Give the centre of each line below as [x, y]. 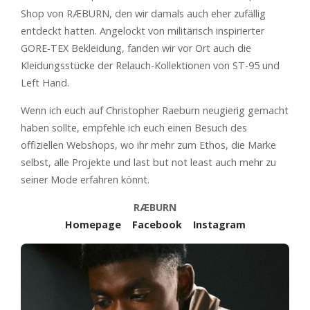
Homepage [93, 225]
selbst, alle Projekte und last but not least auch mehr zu [148, 163]
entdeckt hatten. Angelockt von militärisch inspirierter [143, 31]
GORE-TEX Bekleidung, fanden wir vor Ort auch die [136, 48]
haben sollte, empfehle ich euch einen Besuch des [134, 128]
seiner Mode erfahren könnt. [85, 180]
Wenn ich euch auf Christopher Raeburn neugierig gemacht [155, 111]
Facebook [157, 225]
